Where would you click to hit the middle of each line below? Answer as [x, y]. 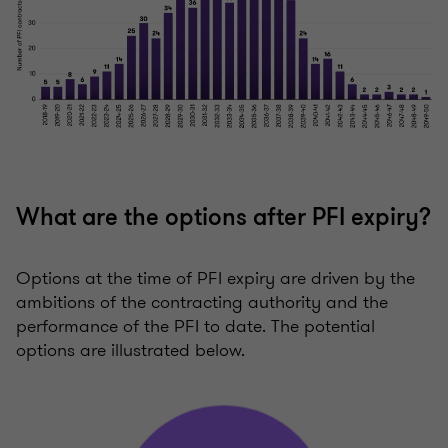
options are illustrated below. [130, 350]
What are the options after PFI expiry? [223, 218]
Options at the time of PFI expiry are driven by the [215, 278]
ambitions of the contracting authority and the [202, 302]
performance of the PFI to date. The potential [195, 326]
